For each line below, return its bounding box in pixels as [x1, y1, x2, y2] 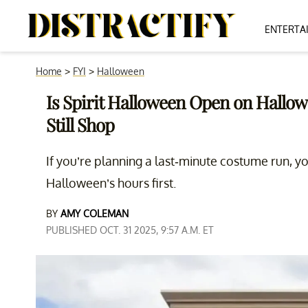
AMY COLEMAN [60, 208, 129, 219]
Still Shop [46, 113, 114, 137]
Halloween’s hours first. [46, 175, 176, 190]
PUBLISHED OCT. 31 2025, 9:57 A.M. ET [46, 224, 214, 236]
